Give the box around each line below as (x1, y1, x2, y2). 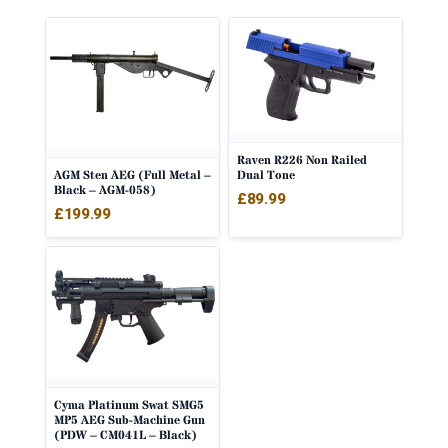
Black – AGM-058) (53, 181, 156, 199)
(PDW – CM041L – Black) (53, 426, 197, 444)
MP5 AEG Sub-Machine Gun (53, 411, 205, 429)
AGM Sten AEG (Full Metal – (53, 166, 211, 184)
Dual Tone (237, 167, 295, 185)
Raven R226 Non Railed (237, 152, 367, 170)
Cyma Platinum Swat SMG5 (53, 396, 204, 414)
